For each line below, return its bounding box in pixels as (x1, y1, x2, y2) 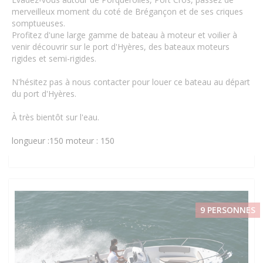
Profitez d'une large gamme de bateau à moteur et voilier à (12, 29, 237, 41)
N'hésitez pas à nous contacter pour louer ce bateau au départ (12, 76, 250, 87)
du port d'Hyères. (12, 88, 76, 99)
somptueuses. (12, 18, 65, 29)
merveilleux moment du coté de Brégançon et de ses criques (12, 6, 243, 17)
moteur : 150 (66, 135, 114, 146)
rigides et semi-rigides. (12, 53, 96, 64)
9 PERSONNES (200, 204, 255, 215)
